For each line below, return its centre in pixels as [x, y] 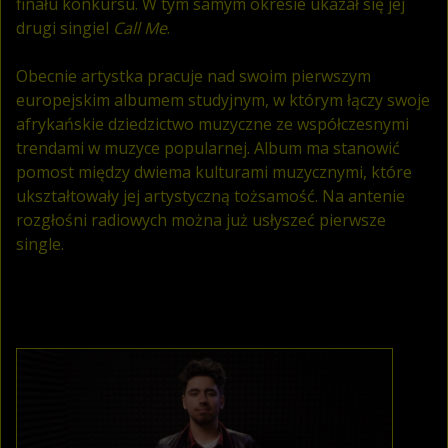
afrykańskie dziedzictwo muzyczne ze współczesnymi [212, 123]
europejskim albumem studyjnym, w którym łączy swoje [223, 99]
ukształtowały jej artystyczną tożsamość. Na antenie [210, 195]
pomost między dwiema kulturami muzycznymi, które [214, 171]
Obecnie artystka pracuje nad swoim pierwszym [193, 75]
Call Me [140, 27]
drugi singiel [64, 27]
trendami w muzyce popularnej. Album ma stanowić [208, 147]
